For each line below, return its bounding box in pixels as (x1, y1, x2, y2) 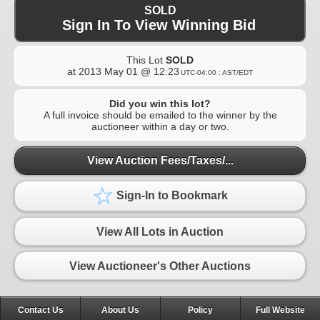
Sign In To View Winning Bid (61, 16, 256, 33)
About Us (101, 305, 139, 316)
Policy (188, 305, 213, 316)
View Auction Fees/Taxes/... (86, 154, 234, 167)
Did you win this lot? (109, 97, 211, 109)
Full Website (256, 305, 305, 316)
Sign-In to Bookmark (114, 189, 228, 202)
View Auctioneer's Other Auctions (69, 259, 251, 272)
